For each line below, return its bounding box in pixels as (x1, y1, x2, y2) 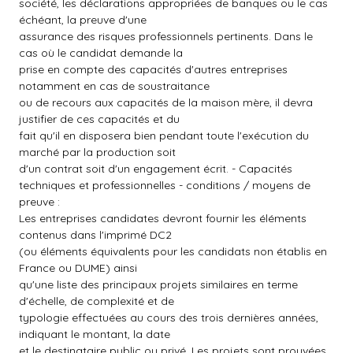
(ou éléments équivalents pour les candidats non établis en (19, 244, 327, 258)
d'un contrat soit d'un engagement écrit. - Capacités (19, 162, 292, 176)
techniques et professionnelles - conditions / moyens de (19, 178, 310, 192)
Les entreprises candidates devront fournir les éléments (19, 211, 307, 225)
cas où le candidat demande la (19, 46, 183, 60)
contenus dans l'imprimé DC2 (19, 228, 172, 242)
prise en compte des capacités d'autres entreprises (19, 62, 288, 76)
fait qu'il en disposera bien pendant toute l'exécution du (19, 128, 309, 143)
